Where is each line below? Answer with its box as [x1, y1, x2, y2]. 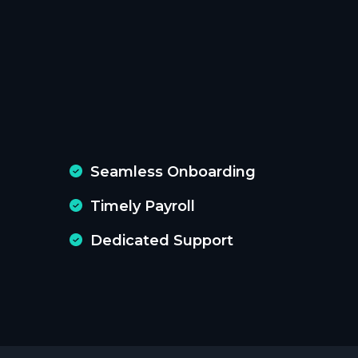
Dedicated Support [90, 232, 233, 250]
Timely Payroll [90, 197, 195, 216]
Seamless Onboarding [90, 163, 256, 181]
